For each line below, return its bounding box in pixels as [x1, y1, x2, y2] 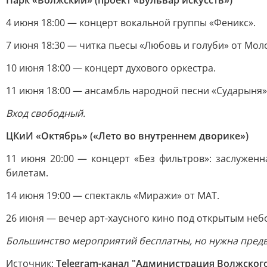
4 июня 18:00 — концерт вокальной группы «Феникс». [6, 16, 256, 29]
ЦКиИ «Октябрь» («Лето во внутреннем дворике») [6, 129, 249, 142]
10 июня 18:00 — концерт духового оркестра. [6, 61, 216, 74]
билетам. [6, 166, 48, 179]
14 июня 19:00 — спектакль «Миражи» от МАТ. [6, 189, 219, 202]
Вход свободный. [6, 107, 85, 120]
